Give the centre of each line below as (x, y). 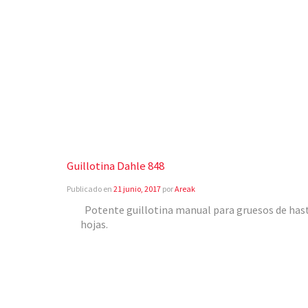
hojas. (94, 224)
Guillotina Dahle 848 (115, 165)
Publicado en (90, 189)
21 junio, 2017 (137, 189)
